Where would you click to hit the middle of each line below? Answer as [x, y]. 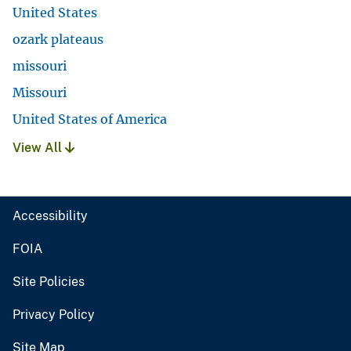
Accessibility [50, 216]
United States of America [90, 119]
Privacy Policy [54, 315]
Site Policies [49, 282]
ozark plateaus [58, 40]
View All [39, 148]
